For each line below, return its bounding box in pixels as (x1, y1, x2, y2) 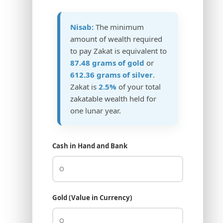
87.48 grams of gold (70, 58, 144, 68)
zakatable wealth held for (70, 94, 156, 104)
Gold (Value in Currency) (52, 193, 132, 203)
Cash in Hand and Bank (52, 141, 127, 151)
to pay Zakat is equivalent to (70, 46, 167, 56)
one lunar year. (70, 106, 121, 116)
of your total (116, 82, 161, 92)
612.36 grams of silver (70, 70, 153, 80)
